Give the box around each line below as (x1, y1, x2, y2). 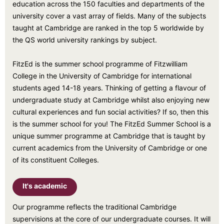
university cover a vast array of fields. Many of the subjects (12, 11, 206, 20)
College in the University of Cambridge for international (12, 71, 191, 80)
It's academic (22, 181, 67, 190)
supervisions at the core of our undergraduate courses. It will (12, 214, 210, 223)
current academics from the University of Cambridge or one (12, 143, 207, 152)
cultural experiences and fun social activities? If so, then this (12, 107, 208, 116)
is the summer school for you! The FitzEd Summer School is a (12, 119, 211, 128)
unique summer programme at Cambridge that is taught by (12, 131, 205, 140)
